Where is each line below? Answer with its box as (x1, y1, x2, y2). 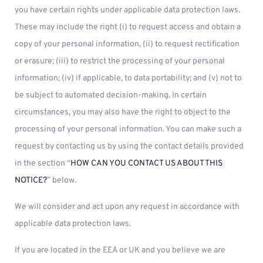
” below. (47, 176, 76, 186)
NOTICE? (15, 176, 47, 186)
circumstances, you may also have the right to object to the (15, 107, 231, 117)
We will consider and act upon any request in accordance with (15, 202, 240, 212)
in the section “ (15, 159, 70, 168)
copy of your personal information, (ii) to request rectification (15, 39, 240, 49)
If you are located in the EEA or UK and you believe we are (15, 245, 225, 255)
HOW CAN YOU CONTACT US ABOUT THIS (70, 159, 222, 168)
